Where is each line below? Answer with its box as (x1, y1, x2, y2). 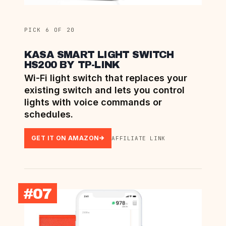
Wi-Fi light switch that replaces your (24, 72, 187, 83)
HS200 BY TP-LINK (24, 59, 120, 70)
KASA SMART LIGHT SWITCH (24, 48, 174, 60)
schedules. (24, 108, 73, 120)
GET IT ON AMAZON (31, 134, 99, 142)
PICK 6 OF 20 (24, 26, 75, 33)
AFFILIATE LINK (111, 134, 165, 142)
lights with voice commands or (24, 96, 162, 107)
